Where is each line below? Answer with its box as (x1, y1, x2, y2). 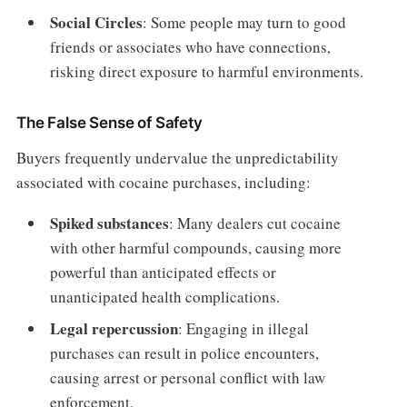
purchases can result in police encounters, (50, 342, 320, 364)
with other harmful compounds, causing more (50, 236, 342, 258)
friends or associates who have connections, (50, 35, 332, 57)
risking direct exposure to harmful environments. (50, 60, 364, 82)
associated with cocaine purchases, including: (15, 171, 311, 193)
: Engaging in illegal (178, 318, 310, 340)
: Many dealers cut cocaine (169, 212, 342, 233)
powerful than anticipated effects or (50, 261, 277, 283)
